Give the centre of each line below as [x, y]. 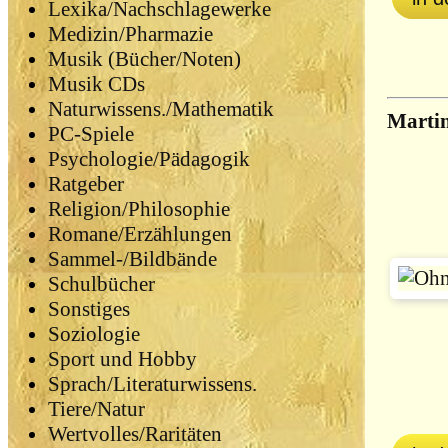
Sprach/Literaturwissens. [152, 384]
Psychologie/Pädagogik [149, 159]
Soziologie [94, 334]
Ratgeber [86, 184]
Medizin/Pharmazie [130, 34]
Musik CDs [96, 84]
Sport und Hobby [122, 359]
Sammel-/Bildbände [132, 259]
